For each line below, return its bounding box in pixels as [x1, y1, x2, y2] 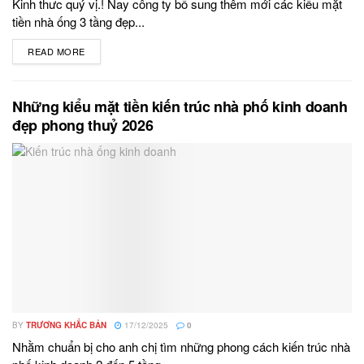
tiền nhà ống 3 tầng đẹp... [12, 13, 145, 31]
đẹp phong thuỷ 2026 [12, 115, 154, 136]
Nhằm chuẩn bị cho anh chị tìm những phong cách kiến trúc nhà [12, 338, 350, 356]
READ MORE [28, 45, 85, 58]
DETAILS [84, 45, 124, 58]
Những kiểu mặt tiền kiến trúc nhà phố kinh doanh [12, 96, 348, 118]
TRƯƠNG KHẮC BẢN [26, 319, 106, 331]
